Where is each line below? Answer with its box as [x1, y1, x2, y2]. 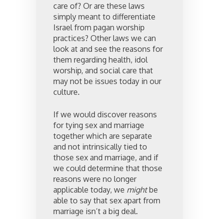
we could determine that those [53, 163, 162, 173]
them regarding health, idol [53, 55, 148, 65]
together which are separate [53, 131, 152, 141]
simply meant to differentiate [53, 12, 155, 22]
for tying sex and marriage [53, 120, 144, 130]
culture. [53, 87, 80, 97]
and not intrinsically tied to [53, 142, 147, 152]
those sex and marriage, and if [53, 153, 158, 162]
